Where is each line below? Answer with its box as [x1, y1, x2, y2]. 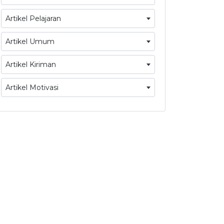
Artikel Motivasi [5, 83, 58, 92]
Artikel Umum [5, 37, 54, 46]
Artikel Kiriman [5, 60, 56, 69]
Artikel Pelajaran [5, 14, 61, 23]
